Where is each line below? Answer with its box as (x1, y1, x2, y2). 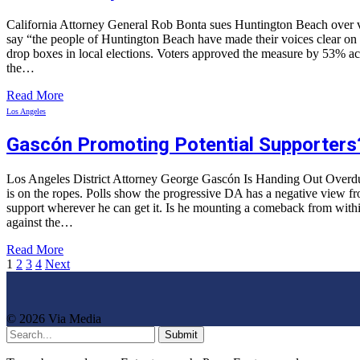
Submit (165, 328, 198, 341)
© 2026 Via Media (6, 311, 101, 325)
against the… (6, 215, 73, 229)
